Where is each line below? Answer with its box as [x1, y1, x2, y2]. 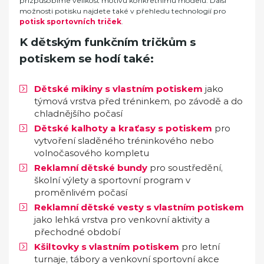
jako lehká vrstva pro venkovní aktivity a [34, 214, 210, 226]
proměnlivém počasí [34, 187, 127, 199]
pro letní [179, 241, 220, 253]
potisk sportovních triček [19, 16, 121, 26]
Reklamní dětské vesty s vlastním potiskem [34, 202, 244, 213]
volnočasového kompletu [34, 147, 149, 159]
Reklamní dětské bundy [34, 162, 147, 174]
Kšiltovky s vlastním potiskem [34, 241, 179, 253]
